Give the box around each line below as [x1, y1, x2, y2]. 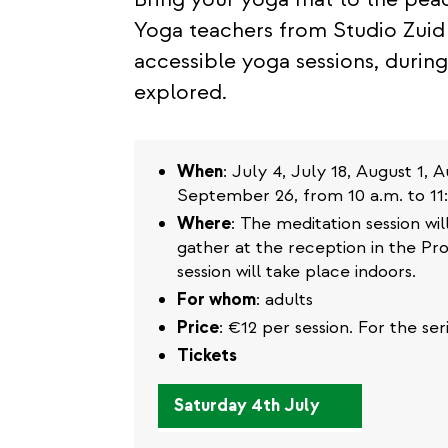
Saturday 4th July [174, 394, 320, 417]
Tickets [177, 344, 237, 367]
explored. [134, 78, 227, 106]
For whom [177, 288, 256, 311]
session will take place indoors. [177, 260, 416, 283]
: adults [256, 288, 313, 311]
